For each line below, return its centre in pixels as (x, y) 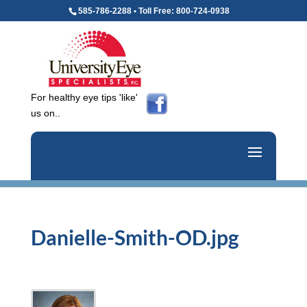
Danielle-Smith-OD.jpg (135, 237)
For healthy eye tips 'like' (84, 98)
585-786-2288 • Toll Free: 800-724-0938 (153, 11)
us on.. (45, 113)
